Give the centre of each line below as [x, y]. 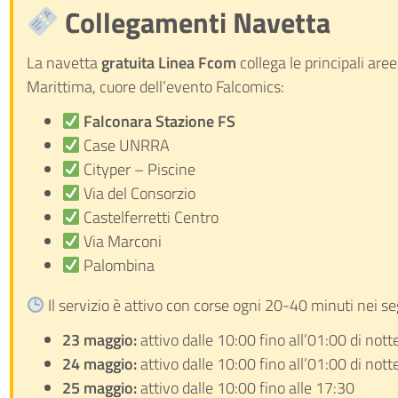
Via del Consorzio [138, 193]
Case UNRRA [125, 145]
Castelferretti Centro [150, 217]
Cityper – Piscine [138, 169]
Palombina [118, 265]
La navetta [64, 63]
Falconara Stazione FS [160, 121]
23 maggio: [99, 340]
